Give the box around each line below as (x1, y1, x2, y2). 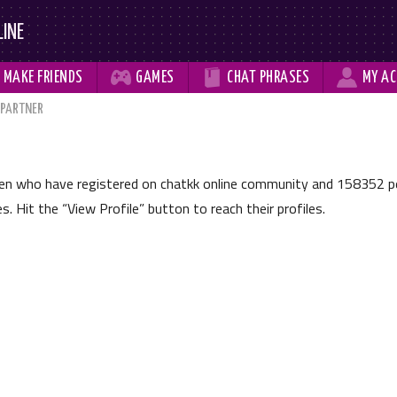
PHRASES (259, 70, 309, 86)
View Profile (67, 198, 139, 219)
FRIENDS (37, 70, 83, 86)
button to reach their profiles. (144, 198, 325, 219)
